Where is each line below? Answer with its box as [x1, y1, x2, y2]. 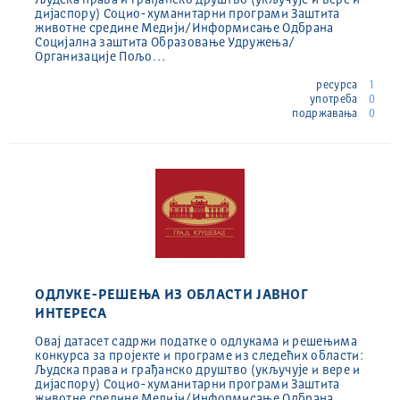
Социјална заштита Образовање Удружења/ [35, 36, 296, 49]
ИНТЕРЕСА [35, 306, 107, 321]
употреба [309, 94, 361, 105]
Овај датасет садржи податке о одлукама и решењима [35, 335, 357, 348]
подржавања [292, 108, 361, 120]
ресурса [316, 79, 361, 91]
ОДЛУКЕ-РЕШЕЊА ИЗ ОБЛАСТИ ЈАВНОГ [35, 287, 309, 303]
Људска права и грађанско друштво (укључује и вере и [35, 363, 361, 377]
